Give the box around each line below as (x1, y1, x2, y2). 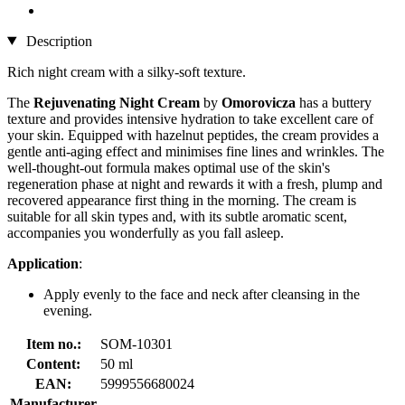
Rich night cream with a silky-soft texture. (7, 63, 246, 80)
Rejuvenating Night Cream (33, 94, 200, 110)
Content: (26, 355, 80, 372)
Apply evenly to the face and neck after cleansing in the (43, 286, 360, 302)
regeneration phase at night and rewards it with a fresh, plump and (7, 175, 382, 192)
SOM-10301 (100, 335, 173, 352)
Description (22, 33, 92, 49)
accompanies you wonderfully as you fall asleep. (7, 224, 284, 240)
